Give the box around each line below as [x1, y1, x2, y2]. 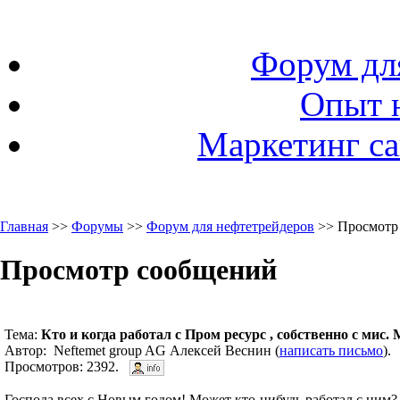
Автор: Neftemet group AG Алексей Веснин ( [4, 342, 279, 358]
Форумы [71, 219, 123, 234]
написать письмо [279, 342, 383, 358]
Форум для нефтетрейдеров [146, 219, 314, 234]
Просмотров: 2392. [4, 358, 129, 374]
